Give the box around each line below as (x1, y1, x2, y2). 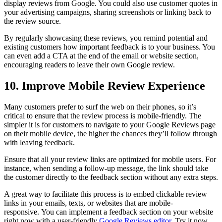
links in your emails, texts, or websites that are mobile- (4, 199, 173, 208)
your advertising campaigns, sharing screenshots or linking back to (4, 8, 211, 17)
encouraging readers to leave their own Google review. (4, 60, 175, 69)
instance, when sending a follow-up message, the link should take (4, 164, 208, 173)
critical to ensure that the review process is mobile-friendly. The (4, 111, 201, 120)
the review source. (4, 17, 61, 26)
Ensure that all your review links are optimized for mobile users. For (4, 155, 216, 164)
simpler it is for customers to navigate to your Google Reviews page (4, 120, 216, 129)
